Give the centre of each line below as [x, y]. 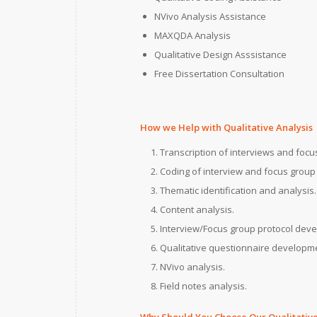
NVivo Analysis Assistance [210, 17]
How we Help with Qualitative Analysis [226, 128]
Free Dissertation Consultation [219, 74]
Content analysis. [197, 210]
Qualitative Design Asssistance [220, 55]
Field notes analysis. [203, 286]
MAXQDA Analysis [192, 36]
